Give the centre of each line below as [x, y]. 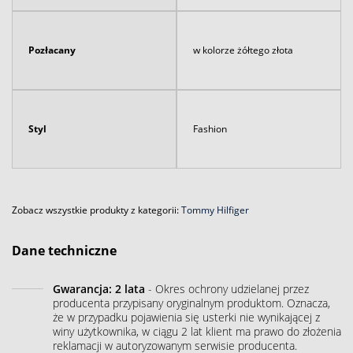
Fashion [210, 128]
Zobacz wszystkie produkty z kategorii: [97, 210]
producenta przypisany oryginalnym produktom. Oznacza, [191, 303]
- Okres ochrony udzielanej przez [227, 288]
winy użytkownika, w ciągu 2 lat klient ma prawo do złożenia [197, 331]
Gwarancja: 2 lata [99, 288]
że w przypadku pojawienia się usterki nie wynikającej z [186, 317]
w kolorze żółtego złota [243, 50]
